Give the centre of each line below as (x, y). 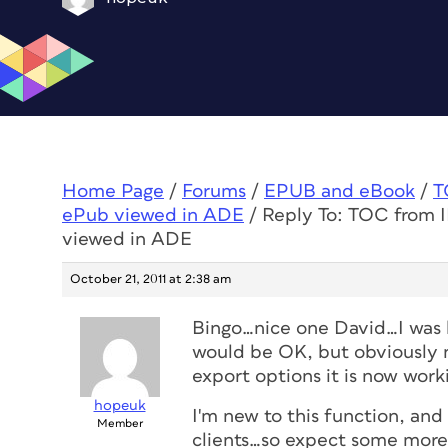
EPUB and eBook (339, 191)
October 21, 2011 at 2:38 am (150, 279)
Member (119, 423)
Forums (214, 191)
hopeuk (119, 405)
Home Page (113, 191)
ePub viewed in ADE (153, 215)
